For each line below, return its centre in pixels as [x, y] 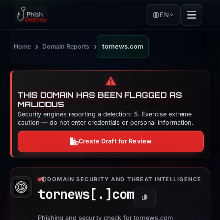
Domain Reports [66, 46]
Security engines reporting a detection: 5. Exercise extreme [105, 114]
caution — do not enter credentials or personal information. [106, 123]
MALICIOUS [41, 104]
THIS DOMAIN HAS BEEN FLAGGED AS [100, 95]
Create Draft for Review [115, 141]
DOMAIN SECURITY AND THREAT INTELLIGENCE [124, 179]
